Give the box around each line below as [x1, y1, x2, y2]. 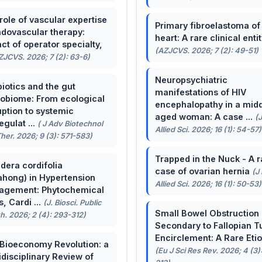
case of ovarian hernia [154, 166, 252, 176]
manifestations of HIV [154, 87, 246, 97]
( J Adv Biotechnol [37, 119, 103, 128]
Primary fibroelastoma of [154, 20, 260, 30]
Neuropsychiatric [154, 74, 227, 85]
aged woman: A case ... [154, 111, 255, 122]
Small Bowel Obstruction [154, 208, 259, 218]
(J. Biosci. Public [43, 198, 101, 207]
